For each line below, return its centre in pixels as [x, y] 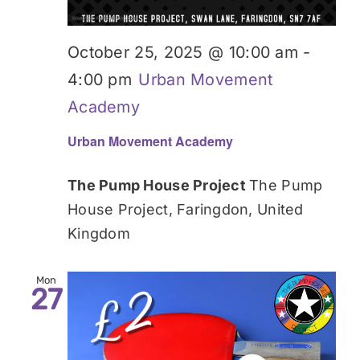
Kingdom [99, 233]
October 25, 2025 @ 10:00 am [183, 52]
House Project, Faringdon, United [186, 209]
